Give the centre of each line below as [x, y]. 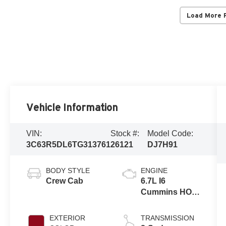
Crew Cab [65, 181]
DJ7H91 [162, 145]
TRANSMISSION [167, 218]
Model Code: [170, 134]
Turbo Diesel [165, 203]
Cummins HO [166, 192]
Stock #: [125, 134]
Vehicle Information [72, 108]
